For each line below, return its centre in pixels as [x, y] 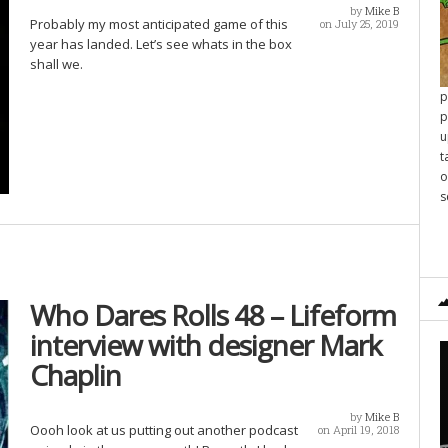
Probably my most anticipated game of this [158, 24]
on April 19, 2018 [358, 429]
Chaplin [75, 375]
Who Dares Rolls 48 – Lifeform [212, 315]
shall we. [56, 64]
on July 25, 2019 [359, 23]
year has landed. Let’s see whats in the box [160, 44]
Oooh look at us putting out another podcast [163, 430]
